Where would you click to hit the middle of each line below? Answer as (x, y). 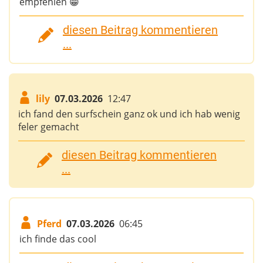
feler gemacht (49, 127)
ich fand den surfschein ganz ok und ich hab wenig (129, 114)
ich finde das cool (58, 239)
